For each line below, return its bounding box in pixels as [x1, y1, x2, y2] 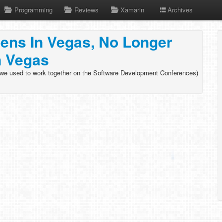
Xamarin [120, 5, 145, 14]
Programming [14, 5, 53, 14]
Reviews [74, 5, 99, 14]
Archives [167, 5, 193, 14]
